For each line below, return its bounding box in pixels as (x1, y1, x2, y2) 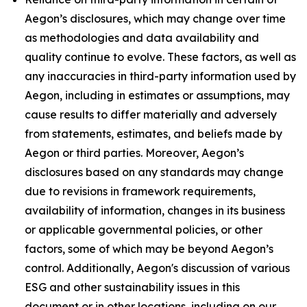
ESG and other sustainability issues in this (25, 280, 240, 294)
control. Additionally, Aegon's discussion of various (25, 261, 290, 275)
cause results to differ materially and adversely (25, 108, 277, 121)
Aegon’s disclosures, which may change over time (25, 12, 286, 25)
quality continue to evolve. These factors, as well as (25, 50, 296, 64)
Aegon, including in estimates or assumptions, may (25, 88, 290, 102)
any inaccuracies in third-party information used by (25, 69, 296, 83)
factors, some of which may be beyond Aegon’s (25, 242, 273, 256)
